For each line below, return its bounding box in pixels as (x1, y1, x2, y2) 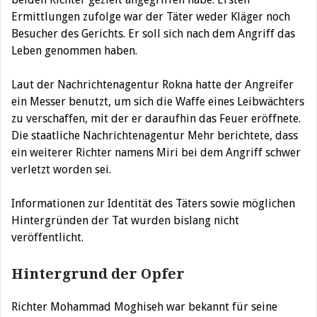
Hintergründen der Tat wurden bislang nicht (11, 213, 239, 227)
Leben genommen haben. (11, 43, 137, 57)
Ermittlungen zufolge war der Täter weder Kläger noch (11, 9, 290, 23)
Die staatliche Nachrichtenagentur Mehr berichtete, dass (11, 128, 298, 142)
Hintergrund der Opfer (11, 265, 185, 282)
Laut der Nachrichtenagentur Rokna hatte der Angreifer (11, 77, 294, 91)
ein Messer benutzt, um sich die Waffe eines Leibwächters (11, 94, 304, 108)
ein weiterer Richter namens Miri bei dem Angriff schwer (11, 145, 301, 159)
